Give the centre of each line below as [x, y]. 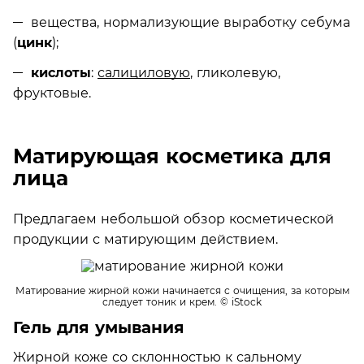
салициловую [144, 72]
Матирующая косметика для [172, 156]
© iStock [239, 302]
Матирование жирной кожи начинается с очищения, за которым [182, 290]
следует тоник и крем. [160, 302]
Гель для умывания [99, 327]
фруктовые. [52, 93]
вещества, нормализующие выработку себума [191, 22]
